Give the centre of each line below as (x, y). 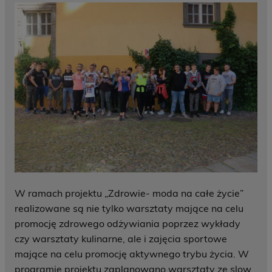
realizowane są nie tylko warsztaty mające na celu (129, 209)
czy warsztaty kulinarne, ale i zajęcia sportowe (121, 239)
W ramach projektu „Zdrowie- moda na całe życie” (129, 193)
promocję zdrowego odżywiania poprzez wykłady (127, 224)
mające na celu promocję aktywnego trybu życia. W (132, 254)
